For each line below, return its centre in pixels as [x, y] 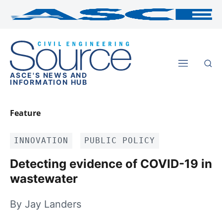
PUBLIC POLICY [120, 141]
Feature [25, 113]
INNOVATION [41, 141]
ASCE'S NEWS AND [49, 75]
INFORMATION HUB [49, 82]
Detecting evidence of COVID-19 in [111, 164]
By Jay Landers [46, 204]
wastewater [44, 179]
